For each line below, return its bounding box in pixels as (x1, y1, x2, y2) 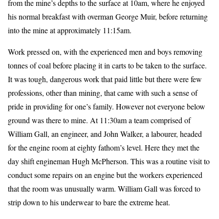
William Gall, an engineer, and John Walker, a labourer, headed (8, 129, 202, 139)
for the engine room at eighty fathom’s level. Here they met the (8, 142, 199, 153)
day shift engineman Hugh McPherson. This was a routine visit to (8, 156, 210, 167)
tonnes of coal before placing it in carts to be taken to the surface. (8, 60, 207, 71)
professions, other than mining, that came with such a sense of (8, 88, 197, 98)
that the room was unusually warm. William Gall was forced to (8, 183, 200, 194)
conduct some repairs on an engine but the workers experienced (8, 170, 202, 180)
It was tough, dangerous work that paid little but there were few (8, 74, 202, 85)
